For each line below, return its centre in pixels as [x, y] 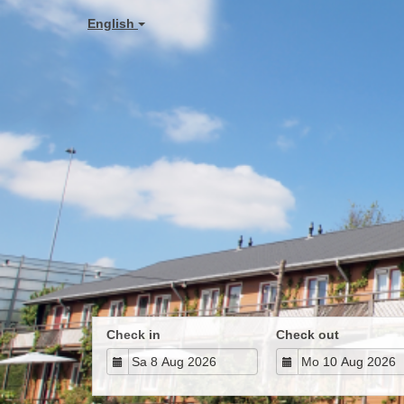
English [113, 23]
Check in [133, 335]
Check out [308, 335]
